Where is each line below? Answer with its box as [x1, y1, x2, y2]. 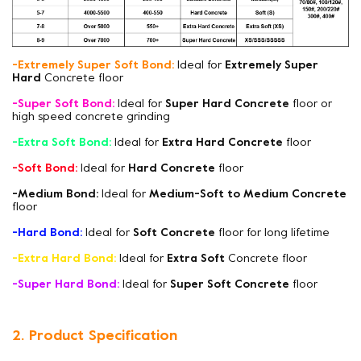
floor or [293, 98, 332, 110]
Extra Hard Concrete [159, 137, 283, 148]
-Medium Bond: [12, 189, 98, 200]
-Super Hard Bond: [12, 279, 122, 290]
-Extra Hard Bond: [12, 253, 116, 264]
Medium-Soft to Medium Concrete [149, 189, 346, 200]
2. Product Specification [12, 329, 182, 343]
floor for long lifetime [215, 227, 333, 239]
